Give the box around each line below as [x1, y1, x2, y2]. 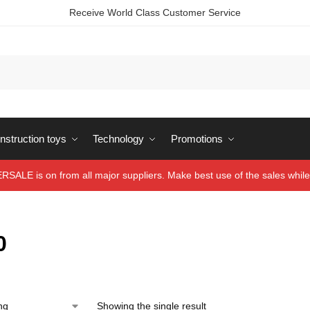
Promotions [170, 133, 223, 145]
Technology [93, 133, 144, 145]
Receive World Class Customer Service [69, 7, 241, 18]
